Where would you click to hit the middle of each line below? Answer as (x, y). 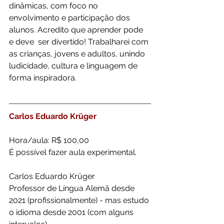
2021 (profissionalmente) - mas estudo (80, 200)
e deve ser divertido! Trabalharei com (80, 42)
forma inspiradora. (43, 78)
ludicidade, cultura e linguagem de (74, 66)
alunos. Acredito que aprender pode (78, 30)
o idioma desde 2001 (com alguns (72, 212)
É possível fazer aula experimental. (73, 152)
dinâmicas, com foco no (54, 6)
